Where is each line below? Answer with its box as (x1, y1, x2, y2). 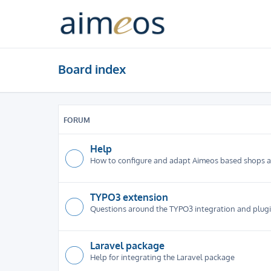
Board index (58, 62, 126, 77)
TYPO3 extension (90, 191, 168, 203)
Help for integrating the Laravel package (90, 252, 235, 262)
